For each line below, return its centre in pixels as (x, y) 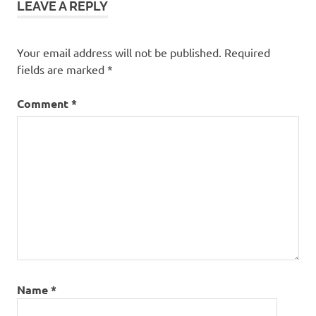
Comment (44, 103)
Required (247, 52)
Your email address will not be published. (119, 52)
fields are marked (62, 69)
